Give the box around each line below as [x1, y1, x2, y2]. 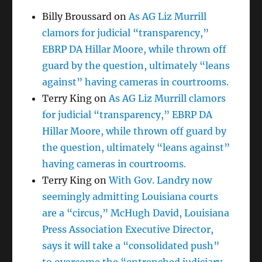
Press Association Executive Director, [42, 223, 214, 236]
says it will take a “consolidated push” [42, 240, 220, 252]
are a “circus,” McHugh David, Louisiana [42, 207, 230, 219]
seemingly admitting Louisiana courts [42, 191, 219, 203]
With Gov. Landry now [109, 174, 212, 187]
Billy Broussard [42, 11, 112, 23]
